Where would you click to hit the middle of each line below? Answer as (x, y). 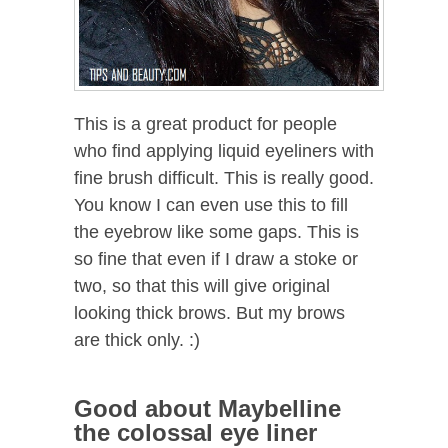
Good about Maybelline (207, 408)
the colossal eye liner (195, 432)
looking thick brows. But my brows (209, 312)
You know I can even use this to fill (211, 204)
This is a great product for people (205, 123)
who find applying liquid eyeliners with (224, 150)
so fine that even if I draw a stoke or (216, 258)
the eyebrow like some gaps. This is (216, 231)
